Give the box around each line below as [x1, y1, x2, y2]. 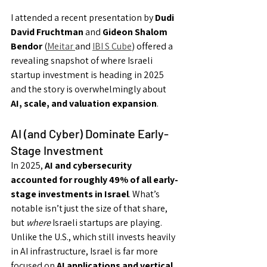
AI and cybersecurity [45, 159, 133, 172]
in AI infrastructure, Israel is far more [11, 245, 160, 258]
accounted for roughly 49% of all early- [11, 173, 178, 187]
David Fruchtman [11, 26, 83, 39]
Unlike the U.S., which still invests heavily [11, 231, 177, 244]
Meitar [47, 40, 75, 53]
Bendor [11, 40, 42, 53]
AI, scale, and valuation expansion [11, 97, 157, 110]
